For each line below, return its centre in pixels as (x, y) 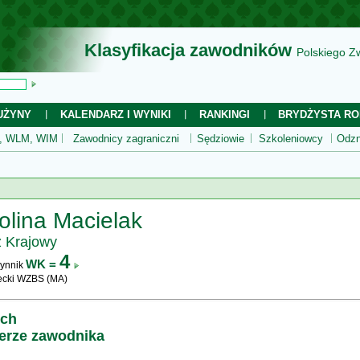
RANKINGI (225, 115)
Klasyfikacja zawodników (188, 50)
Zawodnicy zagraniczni (126, 139)
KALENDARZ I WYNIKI (115, 115)
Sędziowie (221, 139)
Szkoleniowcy (291, 139)
